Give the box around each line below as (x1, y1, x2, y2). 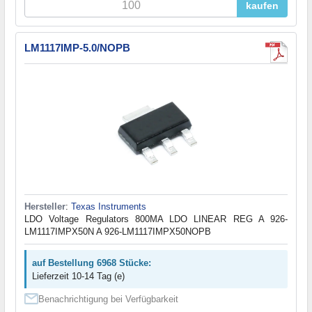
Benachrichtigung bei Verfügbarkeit (38, 294, 178, 305)
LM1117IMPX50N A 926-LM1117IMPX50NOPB (24, 226, 211, 237)
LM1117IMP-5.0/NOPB (24, 42, 130, 54)
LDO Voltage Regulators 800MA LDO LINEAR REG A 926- (24, 214, 288, 225)
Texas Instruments (71, 201, 146, 212)
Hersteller (24, 201, 65, 212)
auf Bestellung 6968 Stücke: (32, 258, 151, 269)
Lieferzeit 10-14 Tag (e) (32, 271, 125, 282)
